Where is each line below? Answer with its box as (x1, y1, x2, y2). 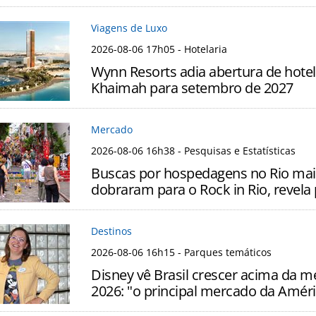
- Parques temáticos (175, 245, 272, 260)
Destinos (91, 224, 132, 238)
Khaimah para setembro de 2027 (91, 78, 293, 98)
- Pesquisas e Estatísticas (175, 144, 296, 158)
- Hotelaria (175, 42, 227, 56)
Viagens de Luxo (91, 21, 167, 35)
